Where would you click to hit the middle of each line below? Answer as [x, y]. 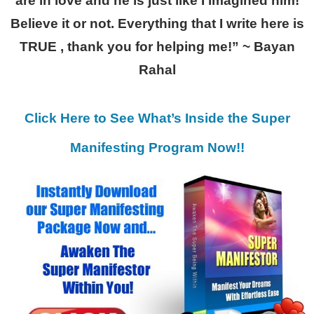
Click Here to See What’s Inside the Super [157, 118]
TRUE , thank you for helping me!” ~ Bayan [157, 46]
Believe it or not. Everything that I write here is [157, 23]
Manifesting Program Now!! [157, 147]
